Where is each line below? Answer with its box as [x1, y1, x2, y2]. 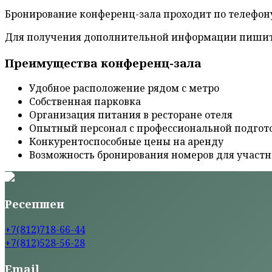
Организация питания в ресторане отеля [29, 108, 233, 122]
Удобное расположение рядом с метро [29, 81, 219, 95]
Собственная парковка [29, 95, 141, 109]
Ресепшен [5, 196, 64, 212]
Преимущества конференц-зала [5, 55, 202, 70]
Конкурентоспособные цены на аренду [29, 135, 223, 149]
